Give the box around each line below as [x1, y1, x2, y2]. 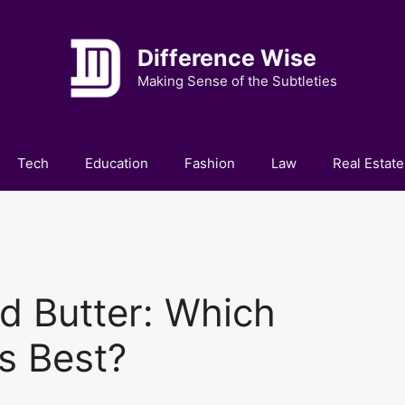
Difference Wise [137, 44, 316, 72]
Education [84, 154, 148, 172]
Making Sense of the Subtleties [137, 72, 337, 90]
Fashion [184, 154, 235, 172]
